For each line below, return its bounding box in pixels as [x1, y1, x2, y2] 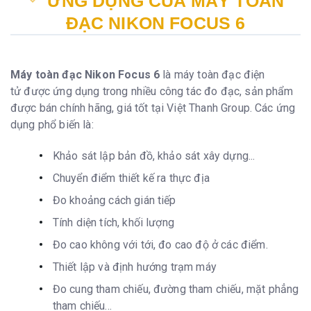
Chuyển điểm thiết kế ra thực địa [52, 171, 210, 185]
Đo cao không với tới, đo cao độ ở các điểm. [52, 237, 268, 251]
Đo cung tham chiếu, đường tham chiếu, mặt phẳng [52, 282, 299, 296]
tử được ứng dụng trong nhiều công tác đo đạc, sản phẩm [10, 84, 294, 98]
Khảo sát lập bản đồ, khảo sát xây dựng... [52, 149, 255, 162]
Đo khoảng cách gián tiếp [52, 193, 176, 207]
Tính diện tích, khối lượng [52, 215, 174, 229]
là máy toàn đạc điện [162, 67, 265, 81]
